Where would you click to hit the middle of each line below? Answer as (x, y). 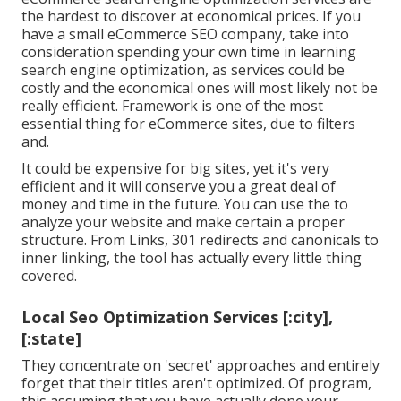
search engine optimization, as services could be (183, 70)
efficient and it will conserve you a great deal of (179, 187)
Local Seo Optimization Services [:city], (177, 317)
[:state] (51, 339)
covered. (49, 276)
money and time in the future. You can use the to (185, 205)
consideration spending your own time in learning (189, 52)
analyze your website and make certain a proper (183, 222)
